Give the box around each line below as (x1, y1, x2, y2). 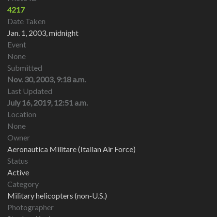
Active (7, 167, 29, 177)
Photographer (7, 202, 54, 212)
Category (7, 179, 39, 188)
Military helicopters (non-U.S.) (7, 190, 107, 200)
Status (7, 155, 28, 165)
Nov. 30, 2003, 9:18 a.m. (7, 74, 86, 84)
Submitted (7, 62, 42, 72)
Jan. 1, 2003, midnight (7, 28, 78, 37)
